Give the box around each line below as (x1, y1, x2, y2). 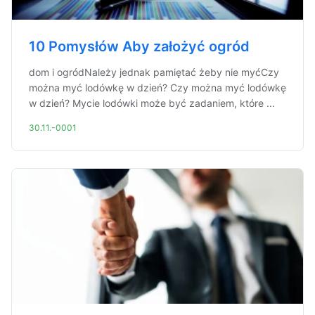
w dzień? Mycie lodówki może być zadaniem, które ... (29, 97, 275, 109)
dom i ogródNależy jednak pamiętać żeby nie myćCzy (29, 66, 279, 78)
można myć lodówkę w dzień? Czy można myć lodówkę (29, 82, 286, 94)
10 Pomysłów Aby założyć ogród (29, 38, 250, 55)
